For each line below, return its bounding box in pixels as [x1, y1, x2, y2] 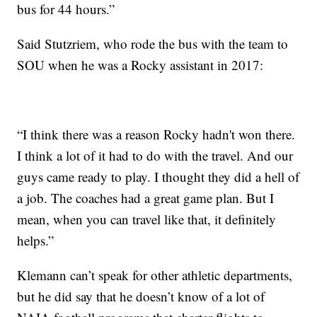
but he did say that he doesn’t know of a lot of [17, 287, 265, 305]
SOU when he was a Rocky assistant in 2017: [17, 55, 264, 74]
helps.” [17, 231, 54, 249]
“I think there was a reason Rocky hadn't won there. [17, 125, 296, 143]
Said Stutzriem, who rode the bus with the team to [17, 34, 289, 52]
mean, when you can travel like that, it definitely [17, 209, 277, 228]
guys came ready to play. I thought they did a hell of [17, 167, 300, 185]
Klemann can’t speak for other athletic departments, [17, 265, 293, 284]
